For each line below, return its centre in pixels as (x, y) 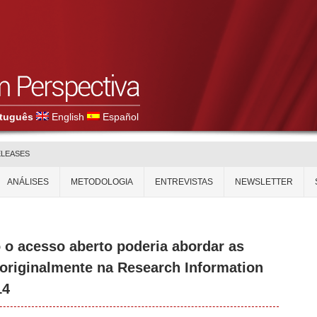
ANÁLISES (28, 182)
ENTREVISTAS (184, 182)
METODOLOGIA (102, 182)
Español (121, 117)
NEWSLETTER (264, 182)
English (68, 117)
